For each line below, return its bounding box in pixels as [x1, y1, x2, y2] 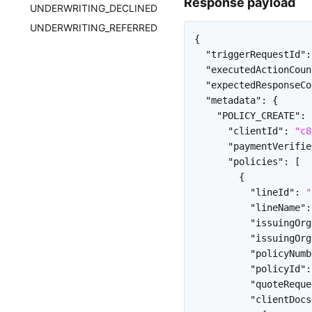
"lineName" [250, 201, 306, 213]
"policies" [228, 155, 283, 167]
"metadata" [205, 94, 261, 106]
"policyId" [250, 263, 306, 274]
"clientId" [228, 125, 283, 136]
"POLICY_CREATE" [217, 109, 300, 121]
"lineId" [250, 186, 295, 198]
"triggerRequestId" [205, 48, 306, 60]
